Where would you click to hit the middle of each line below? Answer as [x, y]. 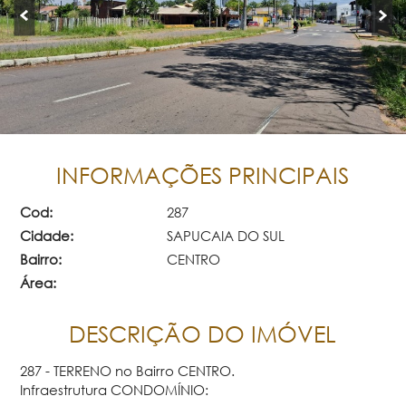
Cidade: [47, 235]
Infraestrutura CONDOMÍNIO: [115, 389]
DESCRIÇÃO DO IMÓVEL [203, 333]
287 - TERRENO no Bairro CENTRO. [128, 370]
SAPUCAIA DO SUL [225, 235]
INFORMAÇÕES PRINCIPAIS [203, 175]
